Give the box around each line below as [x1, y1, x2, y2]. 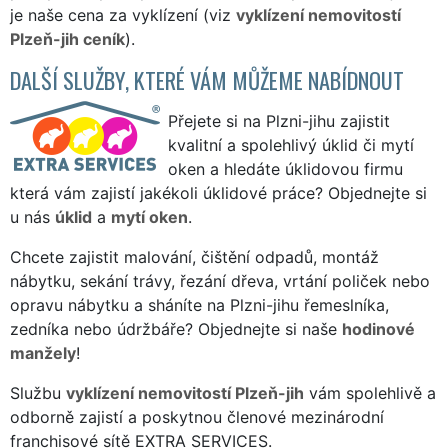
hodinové [342, 318, 415, 339]
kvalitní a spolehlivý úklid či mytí [168, 134, 414, 155]
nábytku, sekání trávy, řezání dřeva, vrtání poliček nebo [10, 270, 430, 291]
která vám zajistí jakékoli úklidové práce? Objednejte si [10, 182, 427, 203]
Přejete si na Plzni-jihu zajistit [168, 110, 390, 131]
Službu [10, 382, 66, 403]
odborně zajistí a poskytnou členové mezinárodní [10, 406, 384, 427]
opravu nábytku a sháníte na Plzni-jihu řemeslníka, [10, 294, 389, 315]
